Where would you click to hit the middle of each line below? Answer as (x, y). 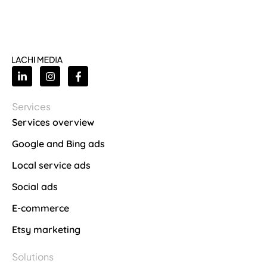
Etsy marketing (46, 230)
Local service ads (51, 165)
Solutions (33, 257)
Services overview (53, 122)
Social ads (35, 187)
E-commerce (41, 208)
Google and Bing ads (58, 144)
